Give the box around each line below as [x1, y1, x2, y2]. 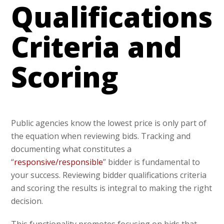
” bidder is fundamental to [103, 156, 200, 168]
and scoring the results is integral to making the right [11, 182, 212, 194]
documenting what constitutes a [11, 143, 132, 155]
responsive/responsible [14, 156, 103, 168]
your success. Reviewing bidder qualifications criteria [11, 169, 207, 181]
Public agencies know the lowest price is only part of [11, 117, 207, 129]
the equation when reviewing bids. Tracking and [11, 130, 191, 142]
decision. [11, 195, 43, 207]
